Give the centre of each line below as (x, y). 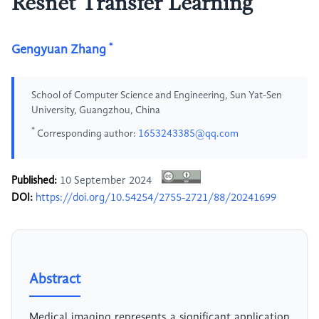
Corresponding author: (87, 134)
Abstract (55, 280)
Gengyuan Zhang (59, 50)
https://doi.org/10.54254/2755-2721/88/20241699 (156, 198)
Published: (34, 181)
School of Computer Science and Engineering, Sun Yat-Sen (157, 95)
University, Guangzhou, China (96, 110)
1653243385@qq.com (188, 134)
